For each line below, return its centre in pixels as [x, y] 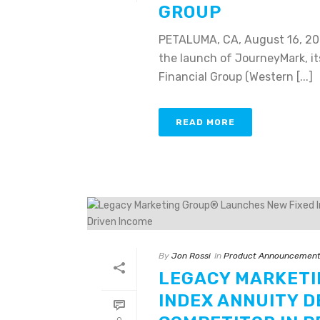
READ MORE [205, 122]
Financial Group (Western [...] [236, 76]
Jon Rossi [191, 255]
